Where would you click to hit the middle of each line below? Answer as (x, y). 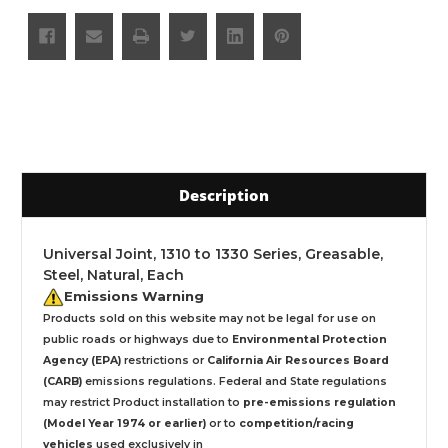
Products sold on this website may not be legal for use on (209, 318)
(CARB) (62, 381)
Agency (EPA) (82, 360)
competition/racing (296, 423)
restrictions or (164, 360)
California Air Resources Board (298, 360)
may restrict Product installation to (143, 402)
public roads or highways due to (137, 339)
